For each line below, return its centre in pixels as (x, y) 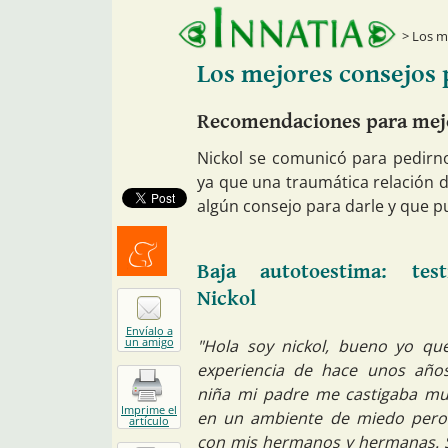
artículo (149, 421)
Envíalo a (149, 331)
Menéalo (142, 280)
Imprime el (149, 410)
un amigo (149, 342)
